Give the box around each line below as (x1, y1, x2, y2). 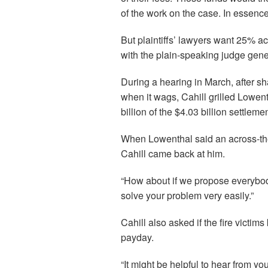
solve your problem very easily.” (121, 188, 254, 202)
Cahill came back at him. (121, 147, 225, 160)
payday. (121, 230, 154, 244)
